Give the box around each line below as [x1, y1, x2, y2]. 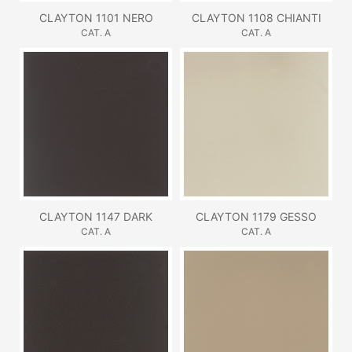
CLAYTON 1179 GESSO [196, 209, 317, 223]
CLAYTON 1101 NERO [38, 10, 153, 24]
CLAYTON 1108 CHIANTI [191, 10, 321, 24]
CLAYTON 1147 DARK [39, 209, 152, 223]
